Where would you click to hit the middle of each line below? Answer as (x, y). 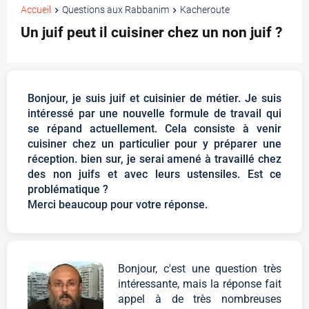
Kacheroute (205, 10)
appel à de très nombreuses (200, 299)
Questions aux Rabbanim (116, 10)
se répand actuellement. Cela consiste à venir (154, 129)
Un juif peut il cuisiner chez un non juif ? (151, 33)
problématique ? (68, 190)
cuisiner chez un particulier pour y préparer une (154, 144)
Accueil (36, 10)
